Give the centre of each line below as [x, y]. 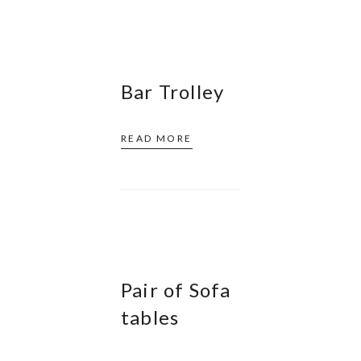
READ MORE [157, 138]
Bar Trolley [173, 91]
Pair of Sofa [176, 290]
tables [150, 317]
